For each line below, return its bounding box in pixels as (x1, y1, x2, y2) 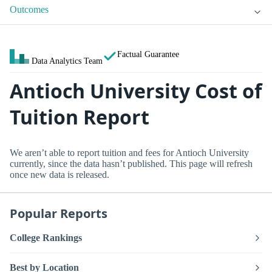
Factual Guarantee (117, 49, 179, 59)
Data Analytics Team (32, 56, 103, 66)
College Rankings (10, 233, 82, 243)
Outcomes (10, 4, 49, 15)
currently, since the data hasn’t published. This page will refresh (10, 158, 253, 169)
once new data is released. (10, 169, 109, 180)
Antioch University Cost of (10, 78, 262, 104)
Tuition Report (10, 104, 149, 131)
